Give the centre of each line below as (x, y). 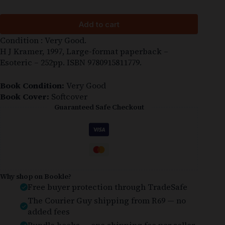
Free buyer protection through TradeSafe (107, 187)
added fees (49, 212)
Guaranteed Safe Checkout (99, 107)
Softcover (68, 97)
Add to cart (99, 24)
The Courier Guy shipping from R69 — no (107, 201)
